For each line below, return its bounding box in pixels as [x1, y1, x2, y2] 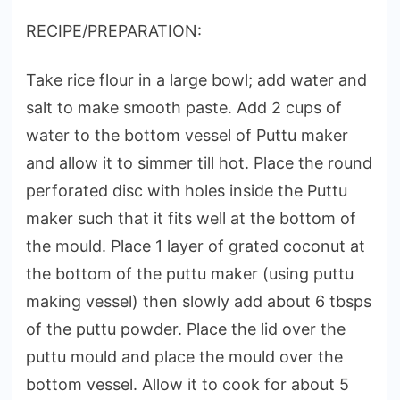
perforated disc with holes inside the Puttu [26, 180, 347, 200]
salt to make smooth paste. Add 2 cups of [26, 97, 342, 117]
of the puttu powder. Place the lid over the [26, 319, 346, 338]
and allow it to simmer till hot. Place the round [26, 153, 372, 172]
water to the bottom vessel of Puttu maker [26, 125, 348, 145]
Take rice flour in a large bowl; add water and [26, 70, 367, 89]
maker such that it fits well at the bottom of [26, 208, 356, 228]
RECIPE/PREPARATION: [26, 21, 202, 40]
